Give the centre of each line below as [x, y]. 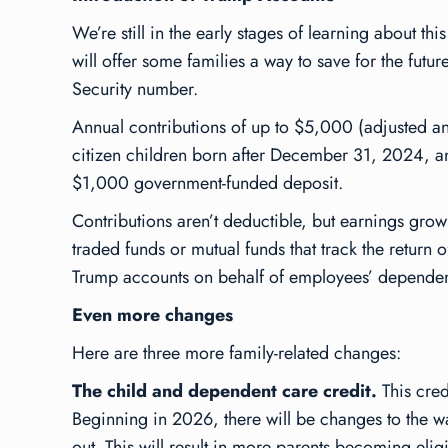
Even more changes [152, 314]
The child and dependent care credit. [227, 390]
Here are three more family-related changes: [236, 352]
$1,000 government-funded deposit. [207, 182]
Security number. [135, 88]
